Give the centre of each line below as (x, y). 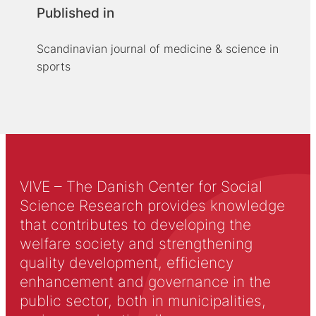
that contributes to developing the (135, 225)
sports (53, 67)
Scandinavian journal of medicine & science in (157, 49)
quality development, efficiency (126, 263)
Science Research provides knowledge (152, 206)
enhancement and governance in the (145, 282)
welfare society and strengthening (136, 244)
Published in (75, 13)
